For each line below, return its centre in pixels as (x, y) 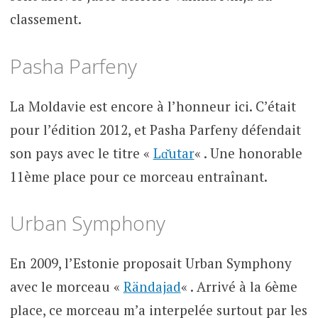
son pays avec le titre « (81, 153)
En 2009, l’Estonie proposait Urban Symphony (150, 263)
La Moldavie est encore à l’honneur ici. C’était (153, 106)
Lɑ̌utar (174, 153)
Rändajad (152, 287)
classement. (45, 19)
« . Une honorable (248, 153)
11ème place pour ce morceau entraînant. (138, 176)
